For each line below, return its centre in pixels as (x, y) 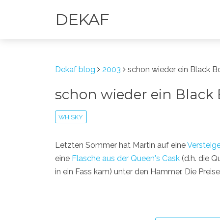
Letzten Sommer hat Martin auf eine (121, 145)
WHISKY (71, 117)
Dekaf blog (75, 69)
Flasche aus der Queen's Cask (126, 158)
